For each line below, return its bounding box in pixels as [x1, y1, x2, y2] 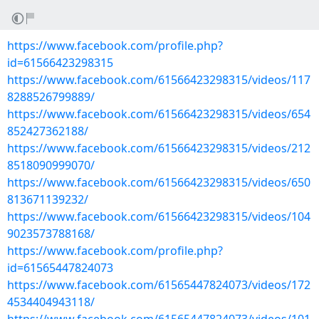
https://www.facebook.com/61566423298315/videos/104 [7, 209, 310, 224]
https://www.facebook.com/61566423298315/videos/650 [7, 174, 310, 190]
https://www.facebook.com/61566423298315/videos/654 [7, 106, 310, 122]
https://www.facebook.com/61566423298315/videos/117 [7, 72, 310, 88]
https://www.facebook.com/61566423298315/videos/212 [7, 140, 310, 156]
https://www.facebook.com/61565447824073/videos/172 [7, 277, 310, 293]
